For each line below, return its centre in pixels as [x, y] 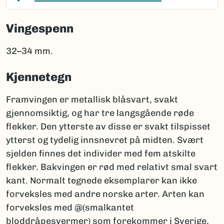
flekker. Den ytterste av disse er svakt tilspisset [108, 127]
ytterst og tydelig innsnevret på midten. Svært [105, 140]
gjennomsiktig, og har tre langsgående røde [100, 113]
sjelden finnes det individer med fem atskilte [101, 154]
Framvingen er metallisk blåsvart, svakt [92, 100]
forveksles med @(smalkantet [70, 208]
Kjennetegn [39, 77]
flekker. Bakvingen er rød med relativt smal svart [112, 167]
